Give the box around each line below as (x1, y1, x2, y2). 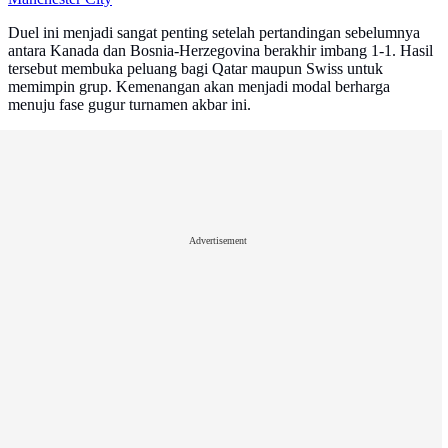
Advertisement (189, 235, 247, 247)
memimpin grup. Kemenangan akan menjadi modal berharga (8, 78, 390, 96)
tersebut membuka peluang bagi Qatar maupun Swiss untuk (8, 60, 383, 78)
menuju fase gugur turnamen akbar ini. (8, 96, 251, 114)
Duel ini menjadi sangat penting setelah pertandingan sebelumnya (8, 24, 420, 42)
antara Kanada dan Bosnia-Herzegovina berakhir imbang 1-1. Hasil (8, 42, 433, 60)
